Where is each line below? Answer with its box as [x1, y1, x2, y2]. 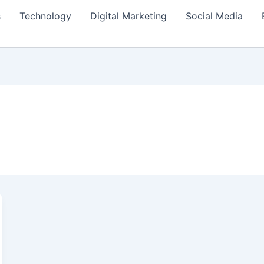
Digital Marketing [90, 10, 167, 22]
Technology [19, 10, 71, 22]
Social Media [186, 10, 243, 22]
